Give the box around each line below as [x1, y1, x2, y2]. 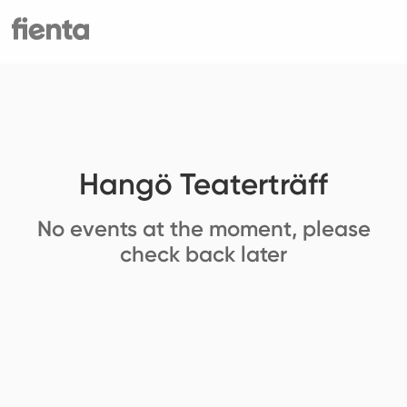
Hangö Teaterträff [79, 166, 328, 203]
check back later [120, 241, 287, 268]
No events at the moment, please [36, 215, 371, 243]
